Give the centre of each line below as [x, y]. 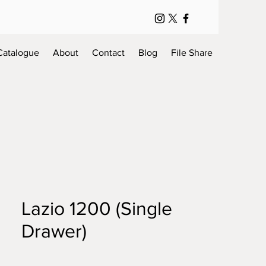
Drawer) [54, 231]
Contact [108, 53]
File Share [192, 53]
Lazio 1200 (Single [97, 208]
